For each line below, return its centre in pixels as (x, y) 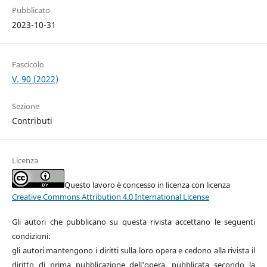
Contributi (32, 121)
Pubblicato (31, 10)
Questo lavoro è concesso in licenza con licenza (147, 185)
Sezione (25, 106)
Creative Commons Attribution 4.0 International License (110, 197)
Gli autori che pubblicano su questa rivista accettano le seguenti (133, 222)
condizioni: (31, 236)
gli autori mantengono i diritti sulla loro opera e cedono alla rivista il (133, 251)
